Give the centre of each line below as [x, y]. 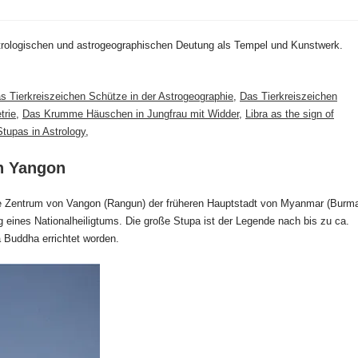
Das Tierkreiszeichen [288, 97]
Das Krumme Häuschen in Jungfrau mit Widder [131, 114]
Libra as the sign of [290, 114]
